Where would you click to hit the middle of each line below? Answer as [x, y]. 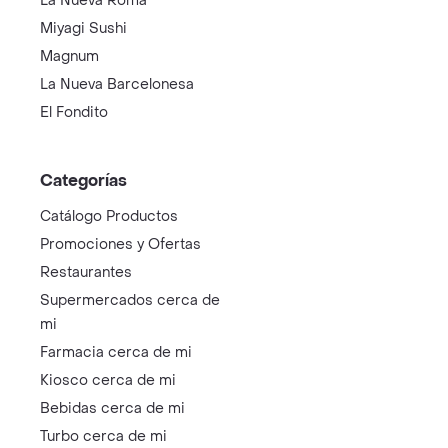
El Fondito [74, 112]
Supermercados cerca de [130, 300]
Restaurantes [86, 272]
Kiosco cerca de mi [108, 380]
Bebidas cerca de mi [112, 408]
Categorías [83, 180]
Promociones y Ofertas [120, 244]
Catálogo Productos [109, 216]
